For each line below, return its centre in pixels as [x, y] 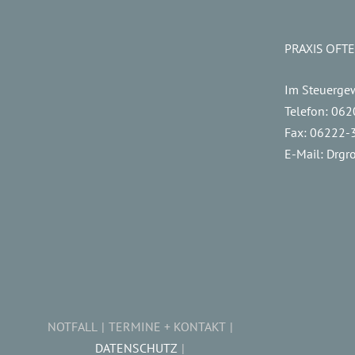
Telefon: [307, 111]
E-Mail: [305, 154]
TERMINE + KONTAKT [167, 326]
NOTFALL [72, 326]
